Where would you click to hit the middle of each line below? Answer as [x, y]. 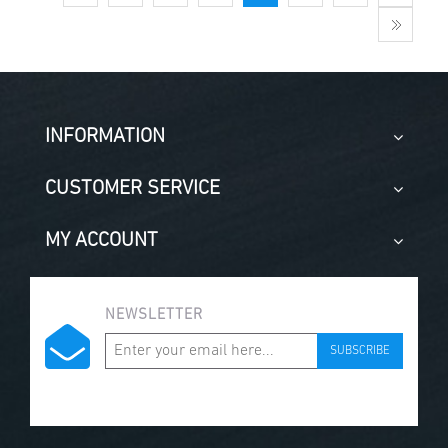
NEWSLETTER [154, 316]
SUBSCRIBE [360, 351]
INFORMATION [105, 137]
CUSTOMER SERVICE [132, 189]
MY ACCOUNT [101, 241]
